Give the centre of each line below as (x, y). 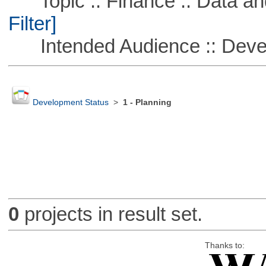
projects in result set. (110, 214)
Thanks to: (224, 245)
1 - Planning (147, 103)
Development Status (70, 103)
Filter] (32, 23)
